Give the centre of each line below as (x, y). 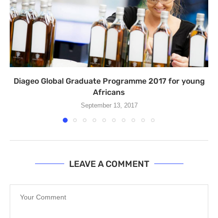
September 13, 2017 (109, 105)
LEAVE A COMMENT (109, 164)
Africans (109, 92)
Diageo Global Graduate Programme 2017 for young (109, 81)
